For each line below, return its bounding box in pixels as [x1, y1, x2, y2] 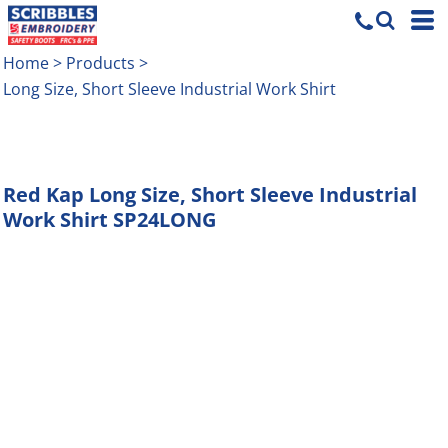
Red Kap [3, 181, 84, 208]
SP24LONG [113, 206, 216, 233]
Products [66, 52, 135, 74]
